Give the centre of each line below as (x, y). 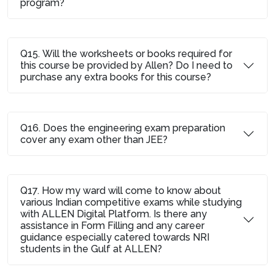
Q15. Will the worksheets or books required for (126, 54)
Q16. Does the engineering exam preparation (123, 128)
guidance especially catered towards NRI (115, 238)
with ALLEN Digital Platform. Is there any (114, 214)
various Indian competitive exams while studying (131, 203)
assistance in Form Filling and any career (112, 226)
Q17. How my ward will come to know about (121, 191)
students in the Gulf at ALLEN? (91, 249)
